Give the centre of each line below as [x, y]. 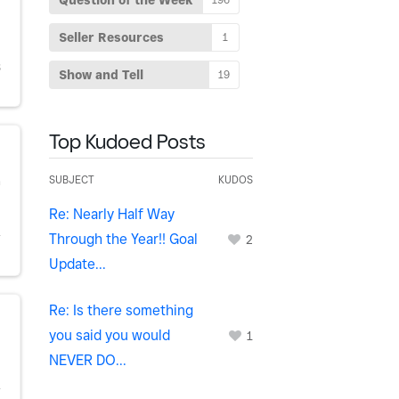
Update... [77, 264]
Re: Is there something [121, 310]
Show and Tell [101, 75]
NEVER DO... [88, 360]
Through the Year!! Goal [123, 239]
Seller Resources [111, 37]
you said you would [110, 335]
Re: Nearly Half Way [112, 214]
